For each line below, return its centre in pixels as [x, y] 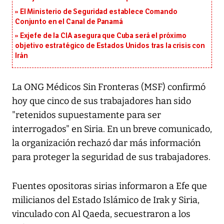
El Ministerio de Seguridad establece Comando [98, 12]
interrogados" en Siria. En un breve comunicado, [112, 129]
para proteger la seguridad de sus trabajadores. [111, 157]
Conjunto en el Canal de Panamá [69, 22]
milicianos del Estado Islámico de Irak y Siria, [106, 200]
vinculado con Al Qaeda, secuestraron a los [101, 214]
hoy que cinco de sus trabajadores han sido [101, 101]
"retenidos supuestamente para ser [86, 115]
